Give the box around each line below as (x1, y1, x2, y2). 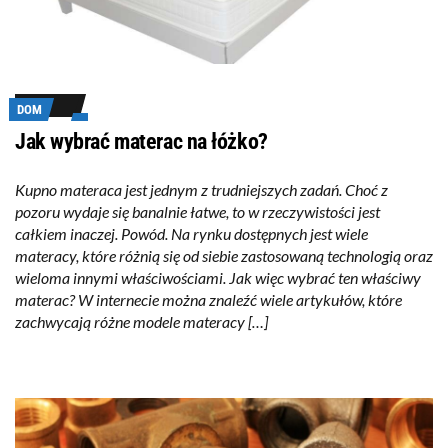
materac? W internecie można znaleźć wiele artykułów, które (15, 290, 402, 310)
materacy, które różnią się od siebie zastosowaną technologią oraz (15, 246, 433, 266)
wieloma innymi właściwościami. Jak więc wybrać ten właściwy (15, 268, 421, 288)
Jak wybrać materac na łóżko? (15, 129, 268, 155)
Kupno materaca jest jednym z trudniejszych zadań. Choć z (15, 180, 388, 200)
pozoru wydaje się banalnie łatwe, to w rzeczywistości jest (15, 202, 380, 222)
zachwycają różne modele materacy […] (15, 312, 268, 332)
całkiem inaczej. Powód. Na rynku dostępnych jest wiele (15, 224, 368, 244)
